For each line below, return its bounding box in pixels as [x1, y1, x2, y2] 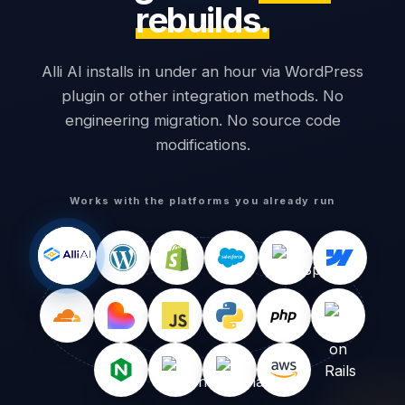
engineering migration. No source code [64, 111, 341, 129]
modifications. [155, 136, 250, 154]
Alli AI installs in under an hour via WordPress [42, 62, 363, 80]
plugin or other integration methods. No [61, 87, 344, 105]
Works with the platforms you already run [70, 194, 335, 207]
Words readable [221, 387, 299, 400]
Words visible [48, 387, 116, 400]
